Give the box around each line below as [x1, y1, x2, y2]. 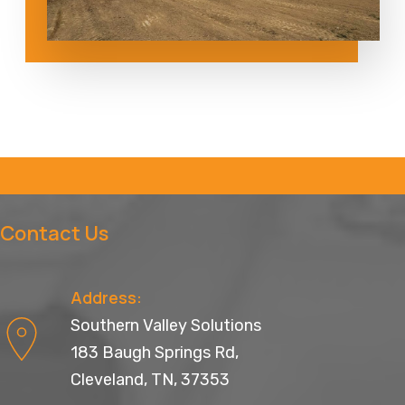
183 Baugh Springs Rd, [71, 342, 239, 363]
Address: [71, 286, 142, 308]
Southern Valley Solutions [71, 315, 261, 335]
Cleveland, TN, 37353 [71, 369, 230, 390]
